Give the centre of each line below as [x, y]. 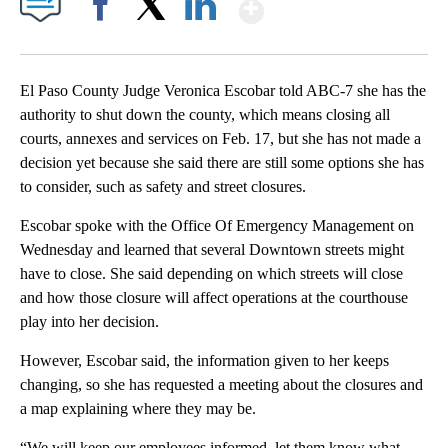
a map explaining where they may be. [138, 409]
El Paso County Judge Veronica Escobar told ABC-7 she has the [223, 91]
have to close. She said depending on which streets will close [211, 274]
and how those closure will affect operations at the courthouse [214, 298]
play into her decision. [89, 322]
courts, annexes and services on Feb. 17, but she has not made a [220, 139]
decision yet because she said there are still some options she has [222, 163]
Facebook [104, 40]
